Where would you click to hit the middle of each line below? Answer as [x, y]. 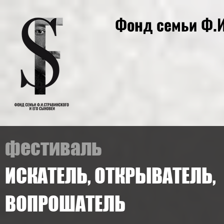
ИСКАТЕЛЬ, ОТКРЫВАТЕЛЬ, [110, 175]
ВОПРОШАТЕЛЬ [65, 203]
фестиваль [53, 147]
